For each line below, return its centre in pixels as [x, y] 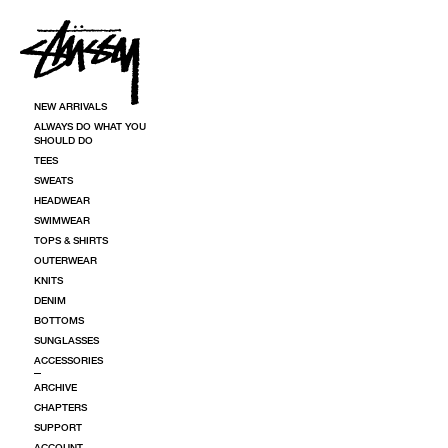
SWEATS [53, 180]
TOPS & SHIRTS [71, 240]
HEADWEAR [62, 200]
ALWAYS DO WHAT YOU [90, 126]
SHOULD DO [63, 140]
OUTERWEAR [65, 260]
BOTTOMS [59, 320]
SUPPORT [58, 427]
